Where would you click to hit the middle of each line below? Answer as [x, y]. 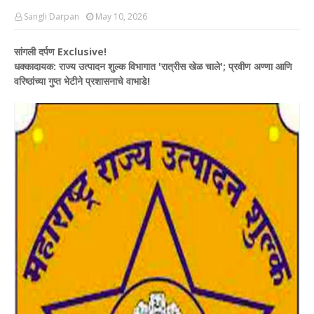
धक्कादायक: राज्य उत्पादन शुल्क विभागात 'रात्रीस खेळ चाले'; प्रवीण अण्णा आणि [153, 66]
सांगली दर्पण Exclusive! [60, 52]
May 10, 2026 [121, 16]
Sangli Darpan [52, 16]
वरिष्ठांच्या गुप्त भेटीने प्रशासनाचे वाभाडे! [82, 81]
